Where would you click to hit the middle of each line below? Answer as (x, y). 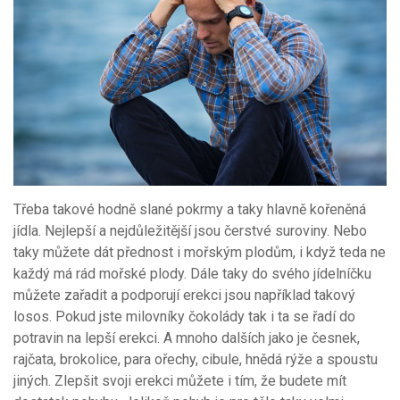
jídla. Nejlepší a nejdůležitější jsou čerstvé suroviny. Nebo (190, 231)
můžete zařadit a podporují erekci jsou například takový (184, 296)
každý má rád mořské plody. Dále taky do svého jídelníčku (192, 274)
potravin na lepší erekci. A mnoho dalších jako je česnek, (187, 338)
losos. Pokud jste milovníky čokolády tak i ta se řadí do (184, 317)
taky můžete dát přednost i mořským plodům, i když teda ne (200, 253)
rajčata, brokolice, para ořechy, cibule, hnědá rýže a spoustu (196, 360)
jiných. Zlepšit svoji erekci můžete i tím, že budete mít (180, 381)
